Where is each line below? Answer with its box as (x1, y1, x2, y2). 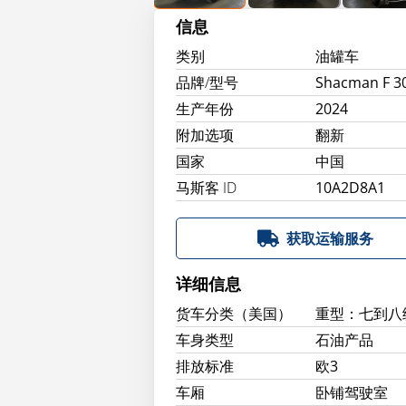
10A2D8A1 (315, 178, 386, 198)
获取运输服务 (286, 228, 374, 249)
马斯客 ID (176, 178, 237, 198)
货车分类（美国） (176, 304, 292, 324)
